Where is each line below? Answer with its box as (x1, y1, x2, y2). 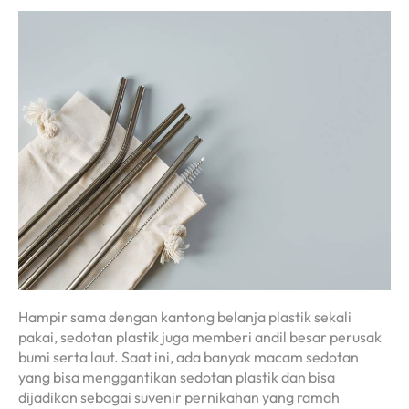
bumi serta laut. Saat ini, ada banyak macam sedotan (18, 348, 359, 367)
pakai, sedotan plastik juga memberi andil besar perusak (18, 328, 382, 347)
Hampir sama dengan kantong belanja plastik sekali (18, 308, 351, 327)
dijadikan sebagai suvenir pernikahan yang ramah (18, 388, 340, 407)
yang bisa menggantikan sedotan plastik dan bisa (18, 368, 335, 387)
